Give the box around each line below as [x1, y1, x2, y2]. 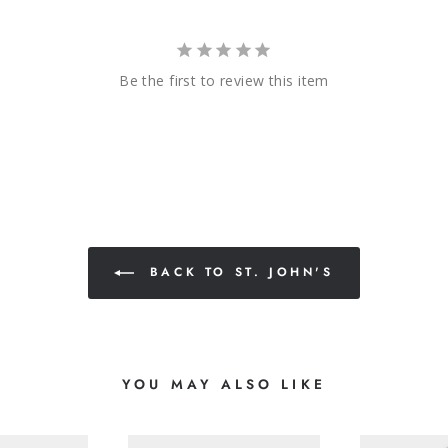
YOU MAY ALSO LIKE [122, 373, 326, 394]
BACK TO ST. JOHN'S [142, 262, 334, 281]
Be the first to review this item [119, 70, 329, 90]
